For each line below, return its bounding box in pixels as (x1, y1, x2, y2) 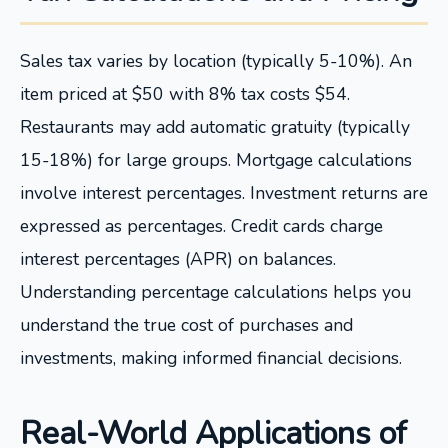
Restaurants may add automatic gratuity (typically (20, 115, 410, 139)
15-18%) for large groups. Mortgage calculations (20, 148, 412, 172)
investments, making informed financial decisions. (20, 346, 402, 370)
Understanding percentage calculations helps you (20, 280, 411, 304)
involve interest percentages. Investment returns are (20, 181, 428, 205)
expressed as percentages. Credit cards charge (20, 214, 383, 238)
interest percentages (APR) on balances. (20, 247, 336, 271)
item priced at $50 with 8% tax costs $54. (20, 82, 350, 106)
